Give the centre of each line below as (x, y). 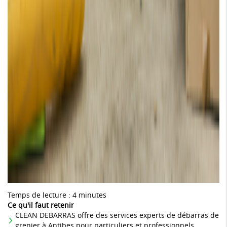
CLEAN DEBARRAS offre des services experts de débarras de (117, 215)
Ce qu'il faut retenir (41, 205)
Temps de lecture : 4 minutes (57, 195)
